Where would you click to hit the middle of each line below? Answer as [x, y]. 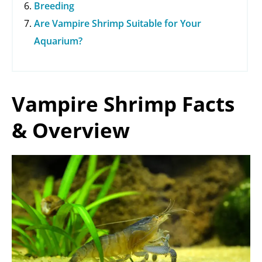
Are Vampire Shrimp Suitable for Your [118, 24]
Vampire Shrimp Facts [123, 104]
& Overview [71, 130]
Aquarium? [58, 41]
